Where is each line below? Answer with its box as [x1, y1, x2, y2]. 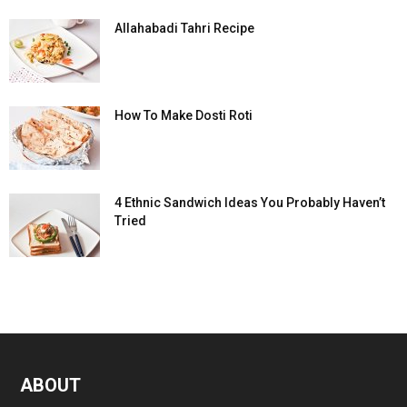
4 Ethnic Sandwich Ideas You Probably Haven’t [114, 195, 385, 211]
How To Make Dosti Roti [114, 108, 253, 124]
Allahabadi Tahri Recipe [114, 21, 254, 36]
